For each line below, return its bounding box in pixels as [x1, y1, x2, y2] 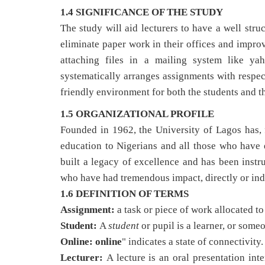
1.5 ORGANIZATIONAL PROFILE [60, 108, 214, 119]
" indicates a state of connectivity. [122, 236, 263, 247]
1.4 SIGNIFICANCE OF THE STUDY [60, 7, 223, 18]
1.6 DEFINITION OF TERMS [60, 188, 189, 199]
